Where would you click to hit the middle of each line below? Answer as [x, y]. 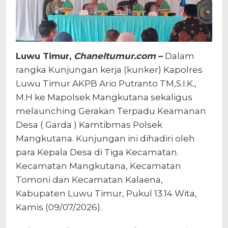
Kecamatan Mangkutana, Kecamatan [98, 166]
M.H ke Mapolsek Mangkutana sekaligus [104, 97]
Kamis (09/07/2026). [59, 207]
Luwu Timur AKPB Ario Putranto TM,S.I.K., [106, 84]
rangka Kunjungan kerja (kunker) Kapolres [109, 70]
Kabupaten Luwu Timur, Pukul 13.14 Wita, [106, 194]
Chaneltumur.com [115, 56]
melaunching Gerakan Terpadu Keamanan [111, 111]
